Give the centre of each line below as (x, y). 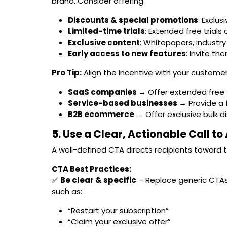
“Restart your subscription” (118, 210)
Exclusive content (104, 42)
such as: (67, 191)
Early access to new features (127, 53)
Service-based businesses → (127, 103)
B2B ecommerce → (106, 114)
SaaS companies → (107, 92)
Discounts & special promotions (133, 20)
